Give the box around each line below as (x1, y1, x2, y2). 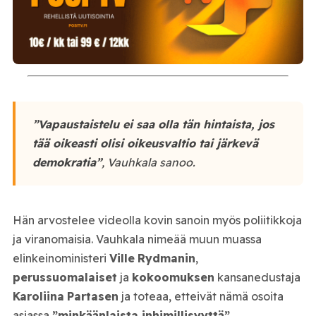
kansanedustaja (214, 269, 300, 284)
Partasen (66, 288, 119, 303)
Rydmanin (137, 250, 195, 265)
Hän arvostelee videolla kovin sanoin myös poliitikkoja (12, 212, 302, 227)
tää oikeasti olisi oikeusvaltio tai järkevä (32, 136, 258, 151)
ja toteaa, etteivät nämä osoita (118, 288, 284, 303)
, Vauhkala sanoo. (101, 155, 195, 170)
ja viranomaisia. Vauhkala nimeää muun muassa (12, 231, 262, 246)
